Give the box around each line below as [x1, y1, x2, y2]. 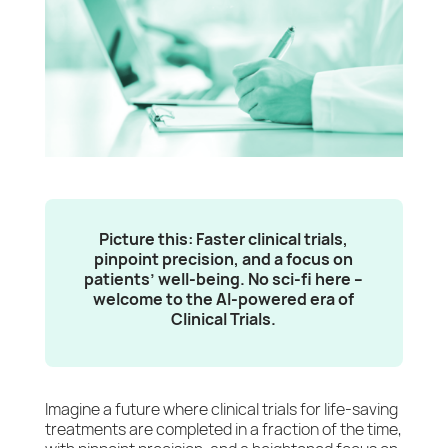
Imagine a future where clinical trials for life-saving [44, 398, 398, 421]
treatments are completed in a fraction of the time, [44, 418, 402, 441]
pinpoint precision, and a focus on [94, 248, 354, 271]
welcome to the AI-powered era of [93, 288, 355, 311]
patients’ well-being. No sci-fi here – [84, 268, 364, 291]
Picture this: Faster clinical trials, [99, 228, 349, 251]
